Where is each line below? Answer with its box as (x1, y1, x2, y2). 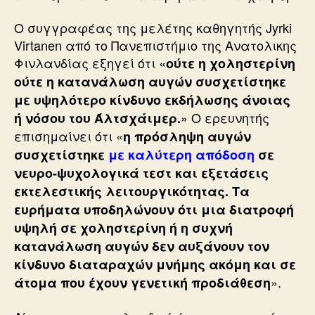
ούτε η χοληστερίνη (166, 54, 295, 73)
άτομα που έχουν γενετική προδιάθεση (14, 274, 271, 292)
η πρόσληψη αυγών (123, 127, 251, 146)
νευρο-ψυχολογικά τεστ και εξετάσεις (14, 164, 269, 183)
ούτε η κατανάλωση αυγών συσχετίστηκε (14, 72, 286, 91)
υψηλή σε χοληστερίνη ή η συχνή (14, 219, 233, 238)
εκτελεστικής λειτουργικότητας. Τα (14, 182, 250, 201)
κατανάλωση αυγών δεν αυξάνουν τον (14, 237, 269, 256)
